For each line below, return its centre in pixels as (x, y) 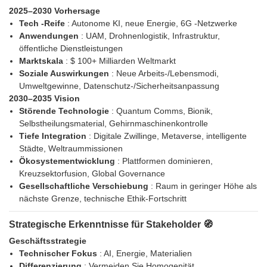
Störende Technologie (65, 111)
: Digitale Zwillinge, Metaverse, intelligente (167, 136)
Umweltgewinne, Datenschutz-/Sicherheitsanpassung (119, 86)
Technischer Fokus (59, 254)
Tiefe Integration (54, 136)
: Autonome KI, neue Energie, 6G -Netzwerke (152, 24)
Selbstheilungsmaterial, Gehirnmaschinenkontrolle (113, 124)
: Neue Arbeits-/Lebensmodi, (165, 74)
